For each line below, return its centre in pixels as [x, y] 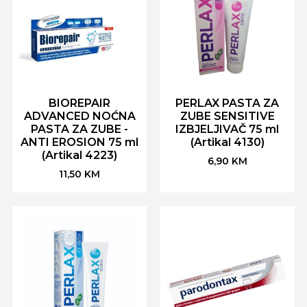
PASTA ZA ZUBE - [80, 129]
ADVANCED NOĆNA [79, 116]
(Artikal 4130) [227, 142]
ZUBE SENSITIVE [227, 116]
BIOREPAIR [80, 103]
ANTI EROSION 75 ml [80, 142]
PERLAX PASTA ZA [228, 103]
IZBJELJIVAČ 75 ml [228, 129]
